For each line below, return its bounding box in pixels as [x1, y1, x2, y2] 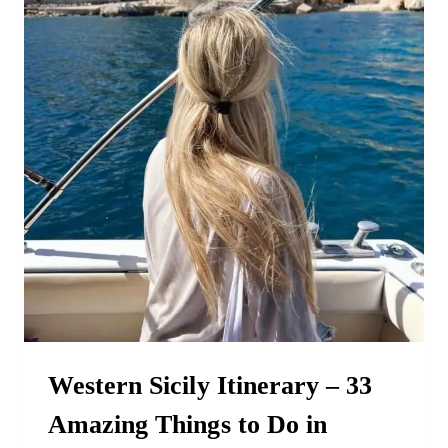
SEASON [155, 49, 226, 66]
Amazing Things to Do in [48, 410, 327, 439]
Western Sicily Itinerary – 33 [48, 371, 373, 400]
